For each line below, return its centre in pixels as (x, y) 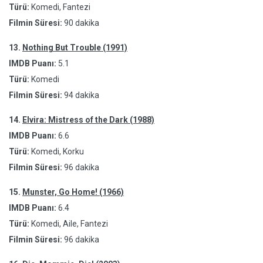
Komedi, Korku (57, 151)
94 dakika (82, 95)
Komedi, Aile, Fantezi (69, 224)
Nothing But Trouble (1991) (75, 48)
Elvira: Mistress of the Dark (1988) (88, 120)
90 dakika (82, 23)
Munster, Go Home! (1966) (73, 192)
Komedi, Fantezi (60, 7)
